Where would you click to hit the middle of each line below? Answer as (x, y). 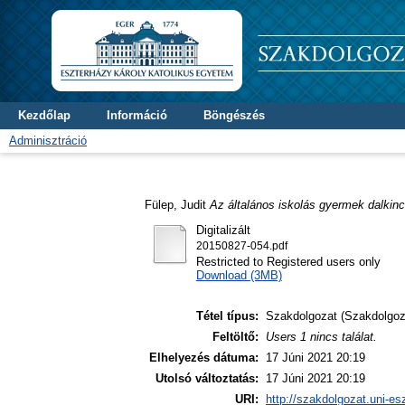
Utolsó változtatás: (207, 379)
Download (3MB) (239, 275)
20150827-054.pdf (241, 245)
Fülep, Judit (175, 204)
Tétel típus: (227, 316)
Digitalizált (223, 230)
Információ (137, 115)
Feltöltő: (235, 337)
